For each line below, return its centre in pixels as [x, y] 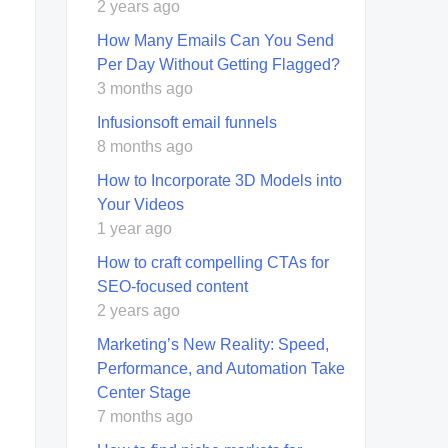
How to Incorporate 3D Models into [219, 180]
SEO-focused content [172, 286]
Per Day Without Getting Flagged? [218, 64]
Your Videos [140, 204]
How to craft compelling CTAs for [213, 262]
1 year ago [134, 228]
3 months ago [145, 88]
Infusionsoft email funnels [187, 122]
